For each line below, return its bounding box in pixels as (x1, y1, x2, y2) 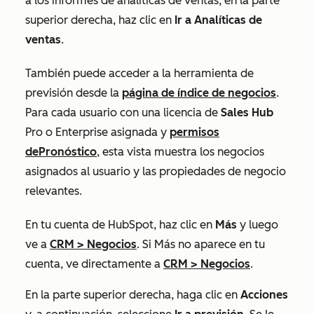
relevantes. (25, 184, 82, 198)
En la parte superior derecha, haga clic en (25, 287, 240, 301)
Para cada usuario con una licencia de (25, 105, 221, 119)
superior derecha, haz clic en (25, 13, 175, 27)
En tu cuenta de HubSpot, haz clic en (25, 217, 215, 231)
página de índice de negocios (122, 86, 276, 100)
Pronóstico (39, 144, 97, 158)
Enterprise (55, 125, 108, 139)
